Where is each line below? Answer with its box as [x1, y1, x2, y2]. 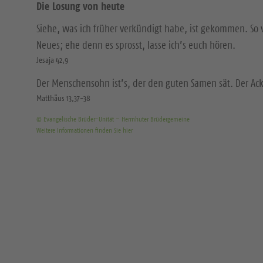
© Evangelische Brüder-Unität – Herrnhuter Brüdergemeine [36, 114, 190, 123]
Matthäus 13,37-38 [36, 93, 90, 103]
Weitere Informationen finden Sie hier [36, 126, 133, 134]
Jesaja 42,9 [36, 55, 68, 65]
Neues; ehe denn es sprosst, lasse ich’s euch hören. [36, 39, 235, 52]
